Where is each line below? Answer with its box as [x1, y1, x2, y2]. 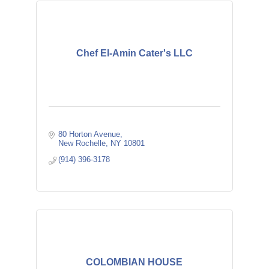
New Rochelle [58, 139, 106, 148]
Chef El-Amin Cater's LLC [76, 48, 193, 58]
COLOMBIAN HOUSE [86, 257, 183, 267]
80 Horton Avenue [58, 130, 121, 139]
